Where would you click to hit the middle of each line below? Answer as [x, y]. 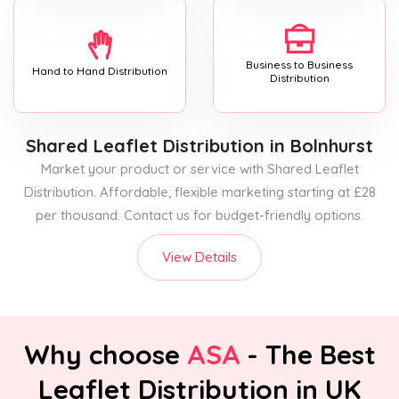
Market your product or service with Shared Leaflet [199, 168]
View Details [199, 256]
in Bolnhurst [319, 145]
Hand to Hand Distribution [100, 71]
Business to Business [299, 64]
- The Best [308, 354]
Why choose [105, 354]
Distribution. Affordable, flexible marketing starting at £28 [199, 191]
